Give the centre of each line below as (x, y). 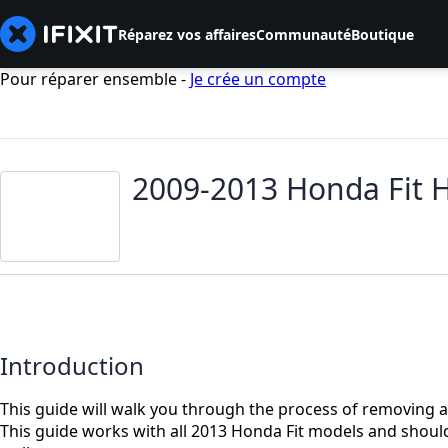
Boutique (382, 34)
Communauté (303, 34)
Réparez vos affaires (187, 34)
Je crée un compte (258, 79)
